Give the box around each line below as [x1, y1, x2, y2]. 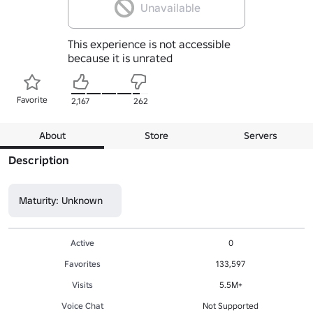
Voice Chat [61, 300, 103, 311]
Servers [244, 129, 278, 142]
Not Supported [203, 300, 259, 311]
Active [71, 237, 94, 248]
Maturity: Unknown [19, 194, 103, 207]
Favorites [64, 258, 101, 269]
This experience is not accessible [67, 36, 231, 51]
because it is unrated [67, 50, 173, 65]
